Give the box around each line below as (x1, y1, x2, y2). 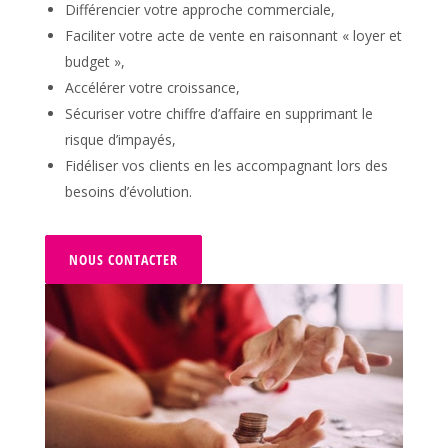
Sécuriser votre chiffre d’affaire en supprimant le (64, 103, 373, 123)
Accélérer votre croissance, (64, 77, 240, 97)
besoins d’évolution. (64, 181, 192, 201)
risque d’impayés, (64, 129, 176, 149)
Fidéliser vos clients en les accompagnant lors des (64, 155, 388, 175)
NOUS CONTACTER (68, 249, 178, 269)
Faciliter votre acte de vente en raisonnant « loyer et (64, 25, 402, 45)
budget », (64, 51, 125, 71)
